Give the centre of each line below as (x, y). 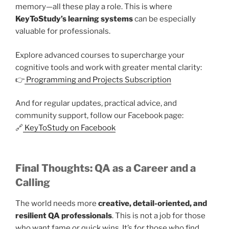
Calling (33, 182)
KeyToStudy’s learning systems (74, 19)
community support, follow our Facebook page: (99, 116)
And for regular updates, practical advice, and (96, 104)
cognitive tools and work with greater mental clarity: (109, 67)
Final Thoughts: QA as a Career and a (106, 168)
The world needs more (57, 203)
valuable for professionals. (63, 31)
